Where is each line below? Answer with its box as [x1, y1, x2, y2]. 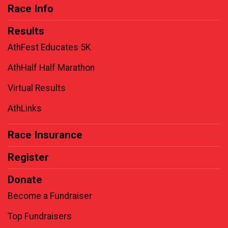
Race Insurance [8, 129, 82, 141]
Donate [8, 174, 42, 186]
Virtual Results [8, 83, 66, 94]
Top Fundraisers [8, 211, 72, 222]
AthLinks [8, 103, 42, 114]
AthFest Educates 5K [8, 42, 91, 53]
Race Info [8, 3, 53, 15]
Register [8, 151, 49, 164]
